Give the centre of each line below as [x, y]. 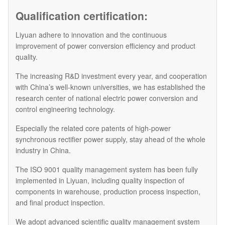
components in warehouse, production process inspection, [108, 192]
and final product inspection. [60, 203]
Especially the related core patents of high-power [93, 128]
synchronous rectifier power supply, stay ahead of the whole [110, 139]
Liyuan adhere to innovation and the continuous [91, 35]
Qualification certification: [82, 16]
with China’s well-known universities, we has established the [110, 87]
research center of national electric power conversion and [107, 98]
